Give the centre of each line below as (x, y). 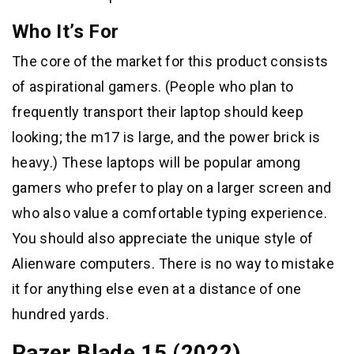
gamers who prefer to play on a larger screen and (172, 188)
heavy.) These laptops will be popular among (156, 163)
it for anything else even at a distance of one (157, 289)
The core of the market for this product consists (170, 62)
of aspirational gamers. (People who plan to (153, 87)
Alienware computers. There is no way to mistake (173, 264)
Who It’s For (66, 32)
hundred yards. (61, 314)
